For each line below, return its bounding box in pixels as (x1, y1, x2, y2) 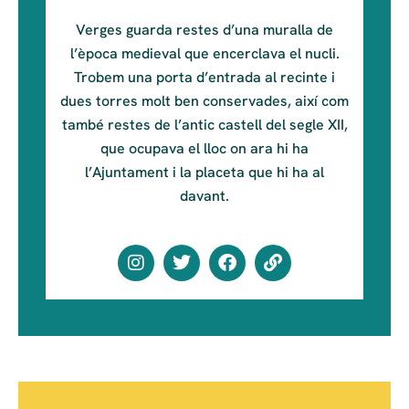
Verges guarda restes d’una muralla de (76, 20, 333, 40)
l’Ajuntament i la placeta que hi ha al (85, 163, 324, 183)
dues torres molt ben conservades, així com (60, 91, 349, 111)
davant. (180, 186, 229, 206)
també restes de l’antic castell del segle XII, (61, 115, 348, 135)
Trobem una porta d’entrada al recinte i (74, 68, 335, 88)
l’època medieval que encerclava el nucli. (69, 44, 340, 64)
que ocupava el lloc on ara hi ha (100, 139, 309, 159)
